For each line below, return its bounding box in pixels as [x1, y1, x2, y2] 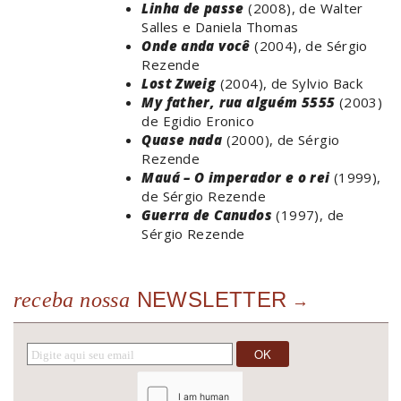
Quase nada [141, 131, 223, 149]
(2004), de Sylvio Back [216, 74, 363, 93]
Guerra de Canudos [141, 206, 272, 225]
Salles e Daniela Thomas [141, 18, 299, 37]
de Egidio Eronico [141, 112, 254, 131]
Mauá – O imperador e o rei [141, 168, 330, 187]
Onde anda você [141, 37, 251, 55]
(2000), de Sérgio [222, 131, 340, 149]
